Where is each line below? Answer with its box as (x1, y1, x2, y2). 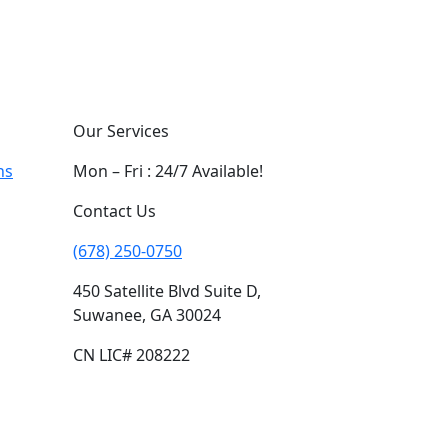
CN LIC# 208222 (73, 344, 190, 366)
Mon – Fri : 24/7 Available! (73, 160, 263, 182)
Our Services (73, 120, 169, 142)
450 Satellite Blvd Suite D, (73, 280, 261, 302)
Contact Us (73, 200, 156, 222)
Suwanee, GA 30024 (73, 304, 221, 326)
